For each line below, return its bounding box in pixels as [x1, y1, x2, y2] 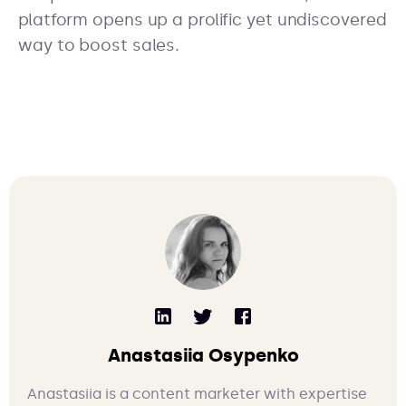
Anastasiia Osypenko [107, 344, 299, 367]
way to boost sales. [18, 35, 184, 56]
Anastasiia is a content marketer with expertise [27, 385, 367, 403]
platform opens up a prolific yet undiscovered [18, 10, 387, 31]
